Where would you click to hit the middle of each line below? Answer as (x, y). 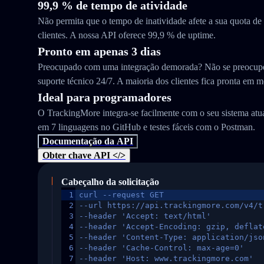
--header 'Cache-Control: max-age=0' (161, 248)
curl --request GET (121, 195)
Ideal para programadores (105, 97)
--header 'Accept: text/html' (145, 216)
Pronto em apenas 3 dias (99, 51)
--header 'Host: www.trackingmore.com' (166, 258)
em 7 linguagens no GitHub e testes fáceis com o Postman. (146, 127)
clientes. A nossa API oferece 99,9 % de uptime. (127, 35)
